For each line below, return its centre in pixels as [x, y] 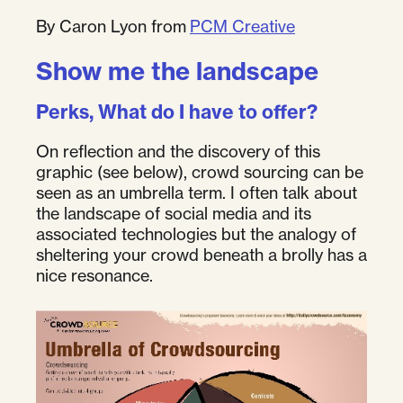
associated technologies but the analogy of [196, 234]
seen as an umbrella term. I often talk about [197, 193]
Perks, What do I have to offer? [177, 112]
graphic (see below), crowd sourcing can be [200, 172]
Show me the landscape [177, 71]
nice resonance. [94, 276]
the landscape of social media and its [174, 214]
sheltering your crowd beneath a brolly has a [201, 255]
